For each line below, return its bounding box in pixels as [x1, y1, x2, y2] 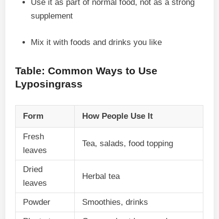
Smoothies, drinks [82, 197, 149, 207]
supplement [31, 11, 73, 21]
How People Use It [82, 111, 153, 121]
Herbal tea [82, 171, 120, 181]
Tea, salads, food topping [82, 138, 174, 148]
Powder [23, 197, 51, 207]
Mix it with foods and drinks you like [31, 37, 162, 47]
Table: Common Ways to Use [15, 65, 158, 76]
